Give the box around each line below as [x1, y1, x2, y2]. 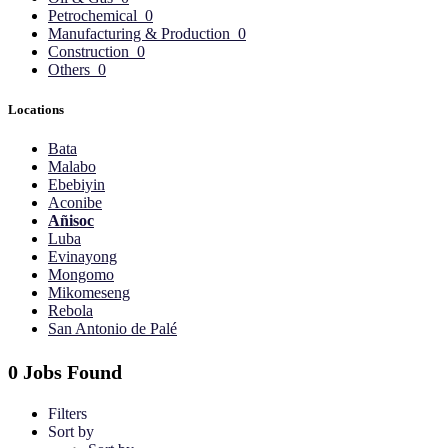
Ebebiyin [48, 175, 105, 193]
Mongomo [48, 265, 114, 283]
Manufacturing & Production [48, 25, 230, 43]
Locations [8, 101, 64, 117]
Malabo [48, 157, 96, 175]
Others [48, 61, 90, 79]
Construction [48, 43, 129, 61]
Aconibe [48, 193, 102, 211]
